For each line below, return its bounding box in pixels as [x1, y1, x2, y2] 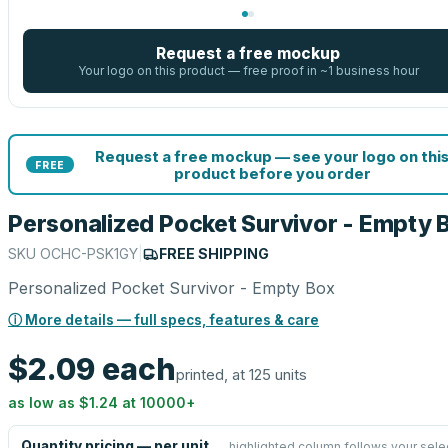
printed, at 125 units [176, 365, 307, 384]
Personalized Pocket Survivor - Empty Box [8, 278, 335, 298]
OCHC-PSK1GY [40, 245, 138, 262]
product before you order [173, 164, 371, 182]
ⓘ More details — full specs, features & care [8, 312, 319, 328]
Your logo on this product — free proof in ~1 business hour [77, 63, 419, 78]
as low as [8, 394, 79, 411]
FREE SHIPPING [159, 245, 269, 262]
